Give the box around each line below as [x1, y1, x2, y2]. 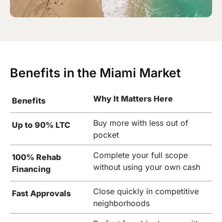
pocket [93, 130, 119, 140]
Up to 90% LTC [12, 120, 70, 130]
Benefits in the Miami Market [10, 65, 181, 81]
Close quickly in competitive [93, 186, 199, 197]
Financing [12, 164, 51, 174]
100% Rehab [12, 152, 61, 163]
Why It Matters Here [93, 94, 173, 104]
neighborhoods [93, 198, 150, 209]
